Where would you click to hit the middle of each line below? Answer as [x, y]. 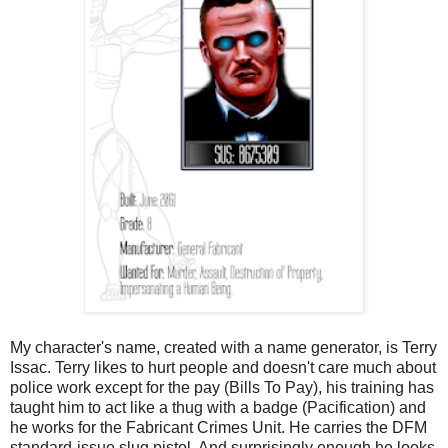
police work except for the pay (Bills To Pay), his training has [222, 387]
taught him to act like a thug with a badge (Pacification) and [218, 407]
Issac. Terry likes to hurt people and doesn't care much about [223, 367]
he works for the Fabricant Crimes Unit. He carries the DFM [218, 427]
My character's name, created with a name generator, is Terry [223, 347]
